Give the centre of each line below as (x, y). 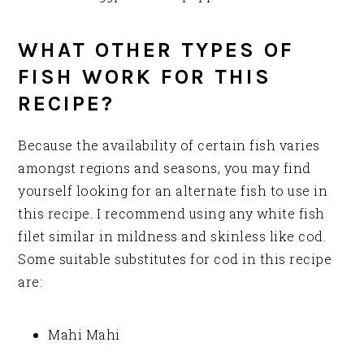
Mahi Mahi (84, 335)
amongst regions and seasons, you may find (165, 168)
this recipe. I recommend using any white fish (171, 214)
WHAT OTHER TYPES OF (156, 50)
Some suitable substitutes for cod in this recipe (175, 259)
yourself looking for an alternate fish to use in (173, 191)
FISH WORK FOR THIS (145, 77)
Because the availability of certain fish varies (169, 145)
